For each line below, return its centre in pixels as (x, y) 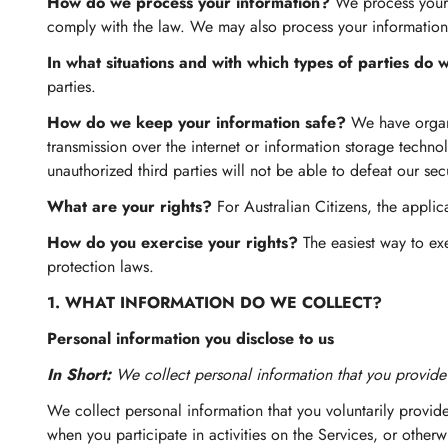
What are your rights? (129, 206)
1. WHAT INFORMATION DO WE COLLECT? (214, 302)
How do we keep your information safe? (196, 122)
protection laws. (100, 266)
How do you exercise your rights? (172, 242)
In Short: (81, 374)
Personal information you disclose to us (190, 338)
